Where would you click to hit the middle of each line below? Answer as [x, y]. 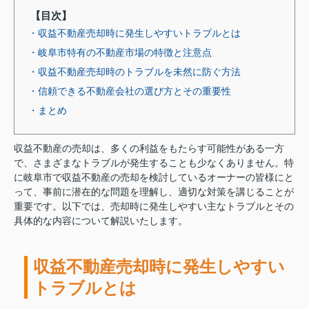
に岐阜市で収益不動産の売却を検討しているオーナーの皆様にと [154, 177]
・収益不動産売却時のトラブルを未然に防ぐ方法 [134, 71]
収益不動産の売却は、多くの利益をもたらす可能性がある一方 [149, 148]
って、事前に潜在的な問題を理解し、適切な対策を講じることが [154, 191]
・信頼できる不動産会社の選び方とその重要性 [130, 91]
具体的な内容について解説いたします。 [101, 220]
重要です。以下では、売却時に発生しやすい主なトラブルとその [154, 206]
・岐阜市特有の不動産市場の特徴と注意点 [120, 52]
